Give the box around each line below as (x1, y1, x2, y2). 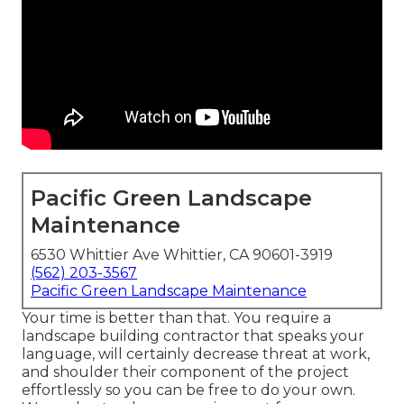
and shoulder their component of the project (22, 363, 349, 381)
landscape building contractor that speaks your (22, 327, 364, 345)
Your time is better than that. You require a (22, 309, 331, 327)
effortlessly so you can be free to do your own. (22, 381, 355, 399)
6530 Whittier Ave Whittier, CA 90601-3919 (31, 246, 333, 264)
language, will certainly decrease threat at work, (22, 345, 370, 363)
